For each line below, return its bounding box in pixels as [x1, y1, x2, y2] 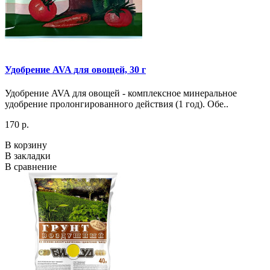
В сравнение [5, 162, 57, 172]
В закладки [5, 151, 51, 162]
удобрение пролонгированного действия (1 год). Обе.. [5, 99, 228, 110]
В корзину [5, 140, 47, 151]
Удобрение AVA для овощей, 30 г [5, 64, 146, 75]
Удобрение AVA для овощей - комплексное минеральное [5, 88, 237, 99]
